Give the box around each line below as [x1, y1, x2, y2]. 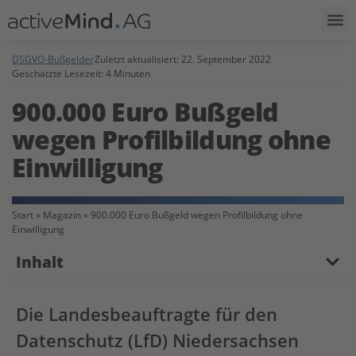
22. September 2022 [181, 52, 271, 66]
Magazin [43, 208, 81, 222]
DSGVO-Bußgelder [12, 52, 94, 66]
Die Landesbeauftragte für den [16, 302, 277, 327]
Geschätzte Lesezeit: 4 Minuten [12, 66, 150, 80]
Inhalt [16, 251, 64, 273]
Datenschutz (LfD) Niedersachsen [16, 328, 299, 354]
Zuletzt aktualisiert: [95, 52, 179, 66]
